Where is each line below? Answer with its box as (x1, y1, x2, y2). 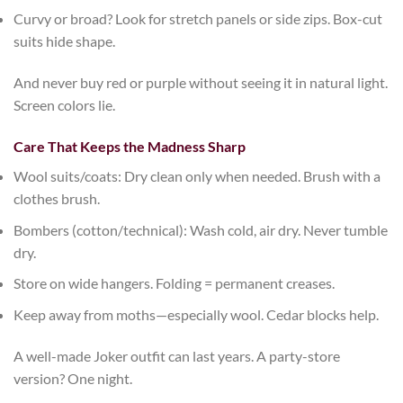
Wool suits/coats (13, 166, 118, 184)
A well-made (13, 346, 94, 364)
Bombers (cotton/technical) (13, 220, 184, 238)
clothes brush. (13, 189, 100, 207)
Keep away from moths (13, 305, 156, 323)
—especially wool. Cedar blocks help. (156, 305, 379, 323)
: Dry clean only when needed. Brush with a (118, 166, 381, 184)
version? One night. (13, 369, 132, 387)
